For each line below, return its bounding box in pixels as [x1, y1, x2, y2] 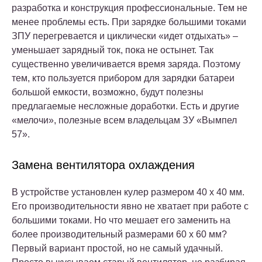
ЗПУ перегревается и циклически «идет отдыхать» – [12, 30, 238, 41]
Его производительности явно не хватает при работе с [12, 201, 249, 211]
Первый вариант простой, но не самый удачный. [12, 243, 223, 253]
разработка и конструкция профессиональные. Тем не [12, 2, 247, 13]
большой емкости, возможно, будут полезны [12, 87, 204, 97]
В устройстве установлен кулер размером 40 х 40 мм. [12, 187, 244, 197]
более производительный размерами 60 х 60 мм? [12, 229, 227, 239]
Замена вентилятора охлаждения [12, 158, 195, 171]
